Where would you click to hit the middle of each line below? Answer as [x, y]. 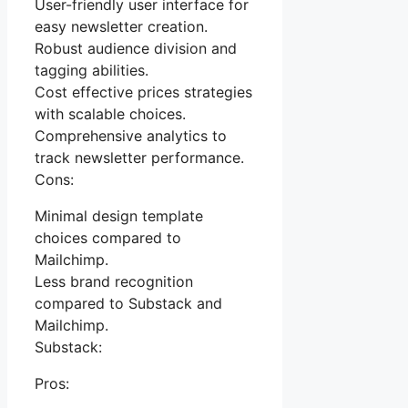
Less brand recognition [114, 282]
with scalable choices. [110, 114]
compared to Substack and [128, 304]
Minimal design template [119, 216]
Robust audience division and [136, 49]
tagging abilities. [92, 71]
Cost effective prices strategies [143, 92]
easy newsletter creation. [121, 27]
